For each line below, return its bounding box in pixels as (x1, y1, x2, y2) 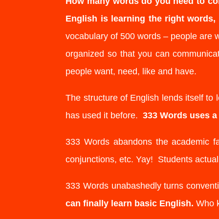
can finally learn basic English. (66, 198, 194, 208)
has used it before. (66, 110, 143, 120)
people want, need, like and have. (66, 66, 197, 76)
